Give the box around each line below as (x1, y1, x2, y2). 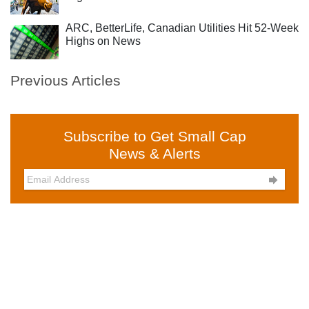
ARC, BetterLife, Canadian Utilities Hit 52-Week (66, 22, 299, 34)
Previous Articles (10, 72, 121, 88)
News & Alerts (108, 146, 201, 161)
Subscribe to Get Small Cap (63, 128, 246, 144)
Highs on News (66, 35, 141, 47)
